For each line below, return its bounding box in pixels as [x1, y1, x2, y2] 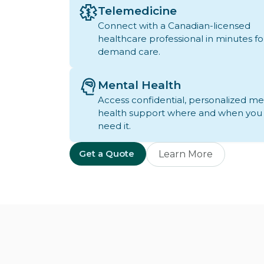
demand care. [98, 46, 160, 58]
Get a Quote [79, 148, 134, 160]
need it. [98, 120, 131, 132]
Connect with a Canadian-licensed [98, 20, 250, 32]
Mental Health [98, 78, 181, 93]
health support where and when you [98, 107, 262, 119]
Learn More [159, 148, 213, 160]
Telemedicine [98, 4, 177, 18]
